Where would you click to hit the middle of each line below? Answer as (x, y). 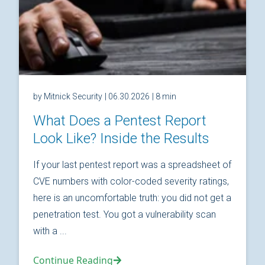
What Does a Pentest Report (120, 121)
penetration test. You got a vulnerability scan (125, 215)
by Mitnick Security (68, 97)
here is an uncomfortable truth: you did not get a (132, 198)
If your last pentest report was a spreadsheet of (132, 165)
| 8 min (164, 97)
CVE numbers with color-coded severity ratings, (131, 182)
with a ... (50, 231)
